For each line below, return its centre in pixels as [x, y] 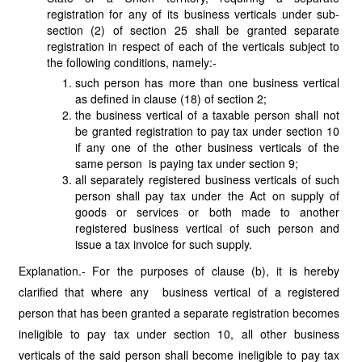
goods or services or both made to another [207, 212]
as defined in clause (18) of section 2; [170, 99]
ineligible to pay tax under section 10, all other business [179, 334]
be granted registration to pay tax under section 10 [207, 131]
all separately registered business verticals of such [207, 179]
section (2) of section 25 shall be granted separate [193, 30]
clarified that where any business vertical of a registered [179, 292]
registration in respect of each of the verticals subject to [193, 46]
